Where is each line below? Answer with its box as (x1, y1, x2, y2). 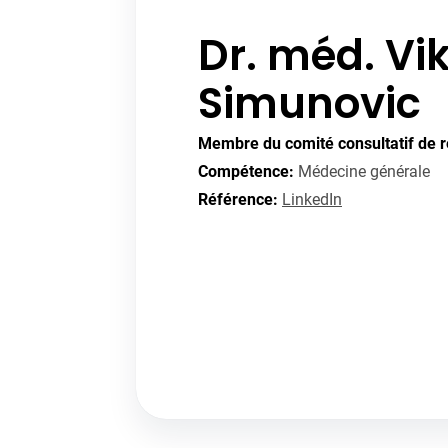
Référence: (198, 190, 278, 210)
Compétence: (198, 162, 294, 182)
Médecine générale (294, 162, 430, 182)
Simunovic (198, 74, 421, 134)
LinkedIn (282, 190, 342, 210)
